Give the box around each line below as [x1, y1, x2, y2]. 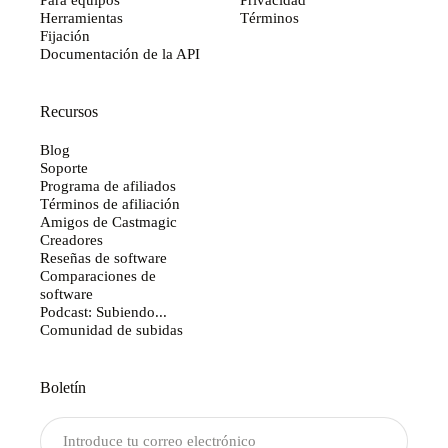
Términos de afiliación [40, 195, 180, 213]
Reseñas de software [40, 249, 167, 267]
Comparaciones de [40, 267, 156, 285]
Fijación [40, 27, 90, 45]
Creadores [40, 231, 103, 249]
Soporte [40, 159, 88, 177]
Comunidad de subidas [40, 321, 183, 339]
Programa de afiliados [40, 177, 176, 195]
